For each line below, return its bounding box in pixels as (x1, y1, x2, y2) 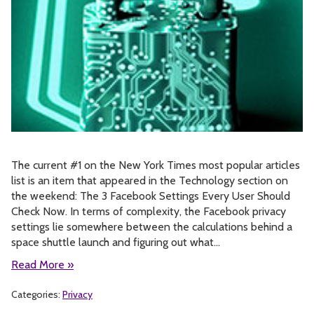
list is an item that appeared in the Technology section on (11, 173, 288, 187)
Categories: (11, 287, 62, 301)
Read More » (11, 257, 74, 271)
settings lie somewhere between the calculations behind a (11, 219, 292, 233)
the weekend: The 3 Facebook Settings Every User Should (11, 189, 290, 203)
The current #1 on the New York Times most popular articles (11, 158, 300, 172)
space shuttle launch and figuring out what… (11, 235, 220, 249)
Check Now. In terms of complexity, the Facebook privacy (11, 204, 286, 218)
